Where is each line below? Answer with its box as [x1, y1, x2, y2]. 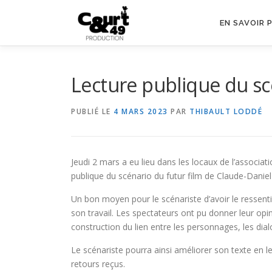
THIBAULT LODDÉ [189, 106, 262, 117]
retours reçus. [71, 258, 125, 270]
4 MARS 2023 [114, 106, 168, 117]
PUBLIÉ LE [71, 106, 114, 117]
